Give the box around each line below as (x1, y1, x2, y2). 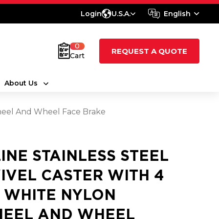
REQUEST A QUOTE (111, 46, 187, 56)
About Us (4, 79, 38, 88)
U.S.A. (111, 9, 131, 18)
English (164, 9, 191, 18)
